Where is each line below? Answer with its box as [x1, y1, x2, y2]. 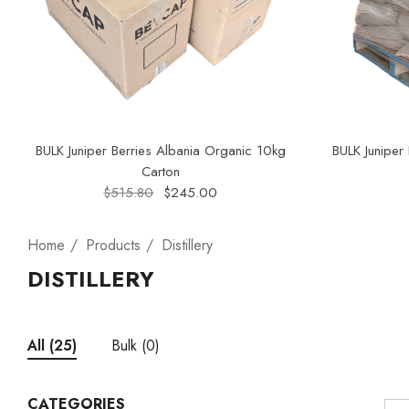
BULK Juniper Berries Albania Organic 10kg [35, 140, 286, 161]
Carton [141, 161, 180, 182]
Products [86, 234, 141, 256]
